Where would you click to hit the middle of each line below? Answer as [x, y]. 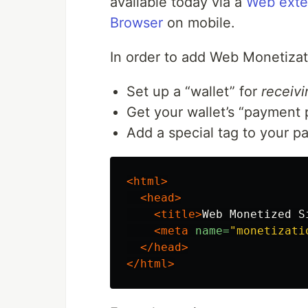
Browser [136, 23]
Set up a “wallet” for [194, 92]
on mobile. [199, 23]
